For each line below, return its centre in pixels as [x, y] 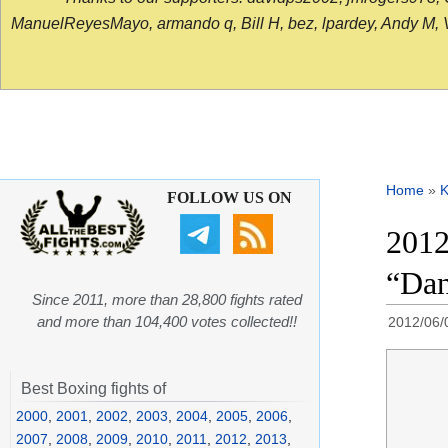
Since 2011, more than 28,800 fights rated [167, 300]
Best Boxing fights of [93, 389]
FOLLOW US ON [229, 198]
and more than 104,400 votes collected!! [167, 322]
